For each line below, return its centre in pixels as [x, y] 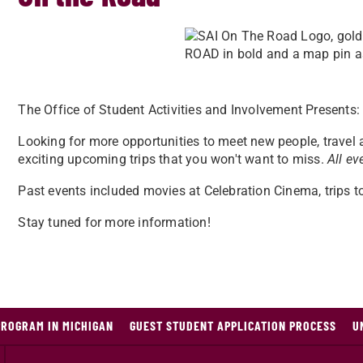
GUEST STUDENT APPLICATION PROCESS [233, 325]
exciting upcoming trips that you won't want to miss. [173, 159]
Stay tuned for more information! [114, 222]
